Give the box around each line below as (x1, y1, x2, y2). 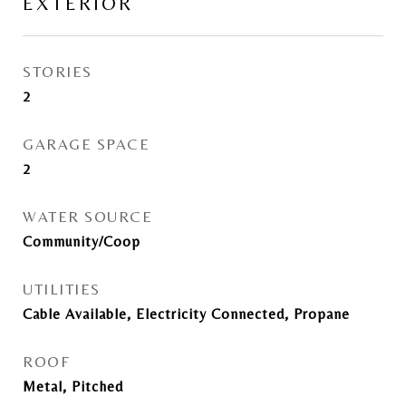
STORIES (23, 63, 92, 81)
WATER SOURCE (23, 208, 152, 226)
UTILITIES (23, 280, 101, 298)
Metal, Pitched (23, 378, 123, 395)
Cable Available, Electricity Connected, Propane (23, 305, 350, 323)
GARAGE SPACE (23, 135, 150, 153)
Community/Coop (23, 233, 140, 250)
